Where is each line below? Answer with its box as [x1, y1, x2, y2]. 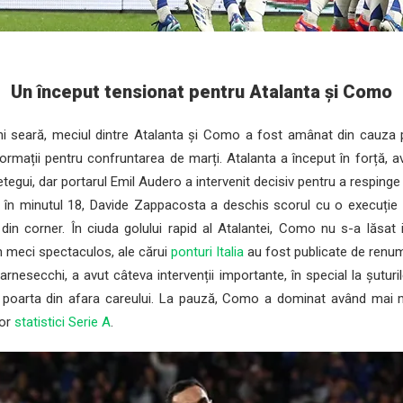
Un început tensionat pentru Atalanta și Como [10, 81, 392, 103]
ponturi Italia [171, 244, 245, 260]
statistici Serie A [14, 314, 112, 330]
